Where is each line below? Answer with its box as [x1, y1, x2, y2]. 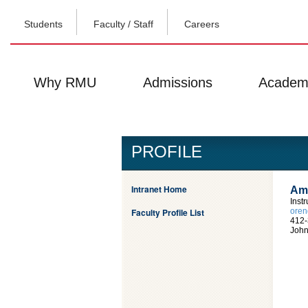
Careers [184, 19, 219, 30]
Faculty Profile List [131, 206, 204, 219]
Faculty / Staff [93, 19, 153, 30]
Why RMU [33, 74, 96, 90]
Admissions [142, 74, 212, 90]
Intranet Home [131, 182, 187, 195]
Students [24, 19, 63, 30]
